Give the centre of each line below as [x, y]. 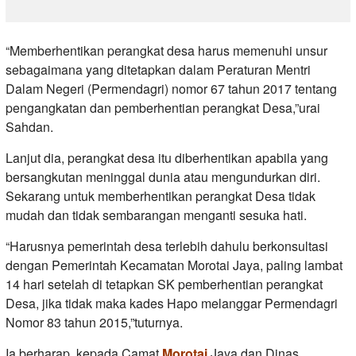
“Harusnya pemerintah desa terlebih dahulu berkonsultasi [167, 246]
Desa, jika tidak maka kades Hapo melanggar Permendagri [172, 303]
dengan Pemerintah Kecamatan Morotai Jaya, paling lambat [174, 265]
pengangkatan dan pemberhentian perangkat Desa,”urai [163, 107]
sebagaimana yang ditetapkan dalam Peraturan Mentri [158, 69]
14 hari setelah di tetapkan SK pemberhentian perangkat [164, 284]
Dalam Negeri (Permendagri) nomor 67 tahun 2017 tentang [171, 88]
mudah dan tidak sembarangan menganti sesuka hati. [156, 215]
